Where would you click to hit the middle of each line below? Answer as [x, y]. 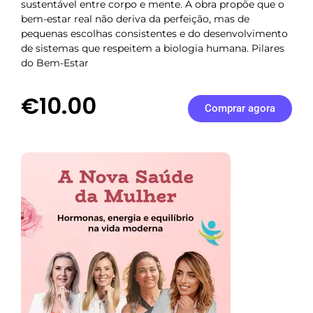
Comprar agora [240, 108]
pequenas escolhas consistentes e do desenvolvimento [154, 34]
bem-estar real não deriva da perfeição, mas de [135, 19]
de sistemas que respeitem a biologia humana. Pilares [153, 49]
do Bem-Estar [55, 63]
